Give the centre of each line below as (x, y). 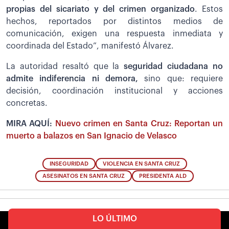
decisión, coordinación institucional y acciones (114, 91)
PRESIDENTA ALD (163, 176)
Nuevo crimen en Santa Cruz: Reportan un (139, 123)
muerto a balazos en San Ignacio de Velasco (91, 136)
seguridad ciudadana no (174, 66)
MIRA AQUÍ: (31, 123)
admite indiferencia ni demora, (75, 78)
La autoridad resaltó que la (65, 66)
